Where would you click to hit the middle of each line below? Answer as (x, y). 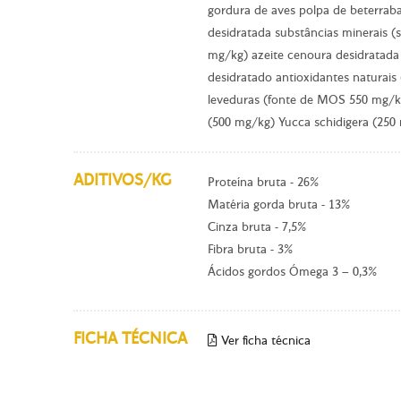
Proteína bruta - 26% (263, 183)
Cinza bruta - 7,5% (257, 227)
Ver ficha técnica (264, 341)
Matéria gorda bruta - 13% (279, 205)
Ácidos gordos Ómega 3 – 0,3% (292, 272)
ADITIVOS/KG (122, 181)
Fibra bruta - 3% (250, 250)
